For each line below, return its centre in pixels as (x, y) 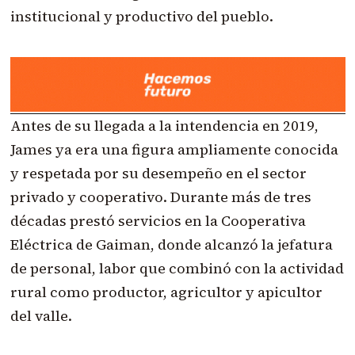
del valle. (41, 315)
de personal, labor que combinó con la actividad (177, 268)
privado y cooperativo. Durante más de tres (160, 197)
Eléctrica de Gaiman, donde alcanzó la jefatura (171, 244)
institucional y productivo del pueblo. (141, 16)
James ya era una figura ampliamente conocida (174, 149)
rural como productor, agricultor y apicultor (166, 292)
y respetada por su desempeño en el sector (158, 173)
